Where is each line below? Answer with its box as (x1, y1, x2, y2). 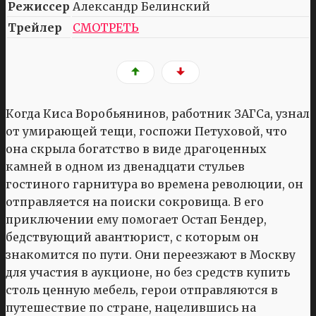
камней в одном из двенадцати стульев (6, 159, 245, 174)
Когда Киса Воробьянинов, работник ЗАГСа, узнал (6, 107, 310, 121)
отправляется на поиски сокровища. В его (6, 195, 264, 209)
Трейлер (8, 20, 62, 35)
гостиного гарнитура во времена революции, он (6, 177, 303, 192)
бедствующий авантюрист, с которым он (6, 230, 259, 245)
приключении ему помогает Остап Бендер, (6, 212, 267, 227)
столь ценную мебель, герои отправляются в (6, 283, 278, 298)
